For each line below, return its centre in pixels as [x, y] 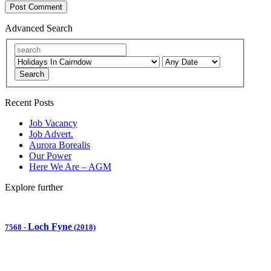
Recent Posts [29, 102]
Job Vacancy [53, 123]
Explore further [34, 187]
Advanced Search [39, 28]
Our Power [50, 155]
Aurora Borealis [60, 145]
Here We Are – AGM [70, 166]
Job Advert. [51, 134]
